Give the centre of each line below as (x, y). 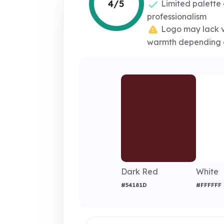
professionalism (176, 16)
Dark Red (139, 171)
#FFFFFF (209, 185)
